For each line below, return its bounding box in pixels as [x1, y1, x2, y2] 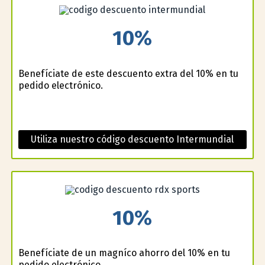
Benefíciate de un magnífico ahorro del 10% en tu [18, 247, 230, 259]
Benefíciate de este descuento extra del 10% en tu [18, 67, 238, 79]
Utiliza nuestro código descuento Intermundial [31, 133, 234, 145]
